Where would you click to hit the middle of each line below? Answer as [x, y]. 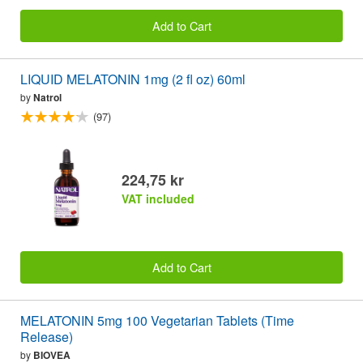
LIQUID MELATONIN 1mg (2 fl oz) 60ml [133, 79]
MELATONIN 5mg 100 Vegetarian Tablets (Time [157, 320]
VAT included [158, 199]
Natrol [47, 98]
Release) [47, 336]
